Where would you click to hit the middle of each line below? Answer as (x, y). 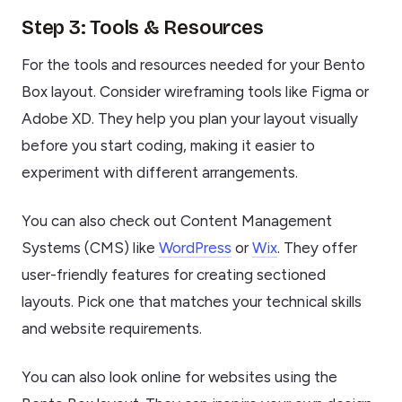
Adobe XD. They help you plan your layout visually (190, 119)
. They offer (317, 248)
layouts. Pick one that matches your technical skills (192, 302)
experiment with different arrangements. (160, 173)
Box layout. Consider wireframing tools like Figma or (195, 92)
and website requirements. (112, 329)
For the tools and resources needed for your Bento (193, 65)
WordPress (195, 248)
